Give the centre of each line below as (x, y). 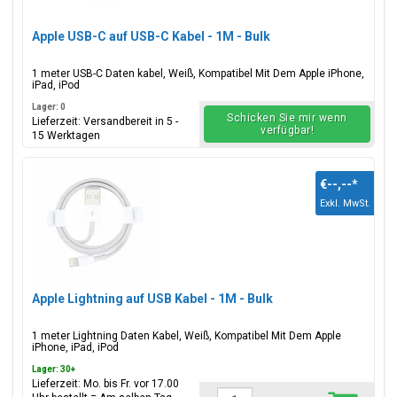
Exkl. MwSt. (345, 203)
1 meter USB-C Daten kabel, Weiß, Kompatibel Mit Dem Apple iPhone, (198, 74)
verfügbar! (287, 130)
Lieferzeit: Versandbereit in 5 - (105, 121)
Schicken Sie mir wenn (287, 118)
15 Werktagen (66, 136)
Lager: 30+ (54, 369)
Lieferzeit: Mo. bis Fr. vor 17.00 (105, 384)
